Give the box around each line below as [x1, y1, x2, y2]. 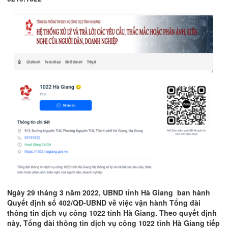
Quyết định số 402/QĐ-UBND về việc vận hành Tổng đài [7, 197, 201, 208]
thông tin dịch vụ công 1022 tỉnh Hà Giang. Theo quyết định [7, 207, 217, 218]
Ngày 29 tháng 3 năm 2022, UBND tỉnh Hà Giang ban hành [7, 187, 210, 197]
